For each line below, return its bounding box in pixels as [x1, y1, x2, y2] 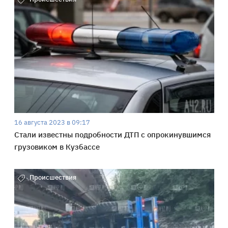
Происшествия [29, 173, 76, 182]
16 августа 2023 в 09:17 [14, 118, 90, 127]
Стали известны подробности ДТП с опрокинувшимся [14, 130, 211, 140]
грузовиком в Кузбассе [14, 142, 100, 152]
